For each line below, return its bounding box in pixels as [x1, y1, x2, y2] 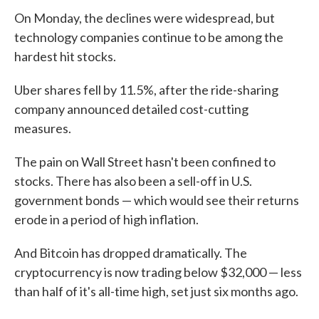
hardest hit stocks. [14, 48, 116, 65]
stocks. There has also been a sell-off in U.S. [14, 173, 252, 189]
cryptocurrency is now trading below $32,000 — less [14, 264, 302, 281]
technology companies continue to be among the [14, 29, 283, 46]
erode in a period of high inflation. [14, 211, 199, 228]
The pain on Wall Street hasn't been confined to [14, 154, 276, 170]
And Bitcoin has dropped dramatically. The [14, 245, 247, 261]
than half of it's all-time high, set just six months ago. [14, 283, 298, 300]
